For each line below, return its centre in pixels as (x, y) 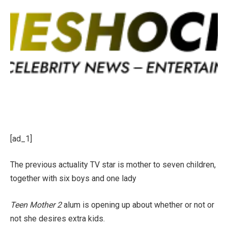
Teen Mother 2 (37, 205)
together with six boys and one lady (73, 179)
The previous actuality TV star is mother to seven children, (113, 165)
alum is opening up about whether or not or (139, 205)
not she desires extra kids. (58, 218)
